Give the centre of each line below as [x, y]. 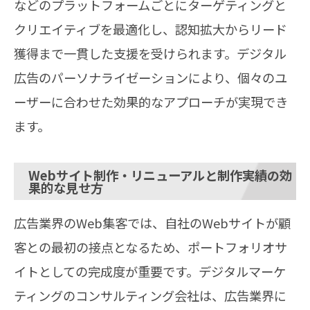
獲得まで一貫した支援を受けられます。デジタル [150, 53]
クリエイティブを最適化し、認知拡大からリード [151, 29]
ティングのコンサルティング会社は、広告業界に [150, 295]
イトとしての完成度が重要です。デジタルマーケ [150, 271]
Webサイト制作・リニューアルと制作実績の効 [160, 175]
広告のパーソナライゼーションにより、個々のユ [151, 77]
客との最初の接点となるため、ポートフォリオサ [151, 247]
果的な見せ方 [66, 187]
